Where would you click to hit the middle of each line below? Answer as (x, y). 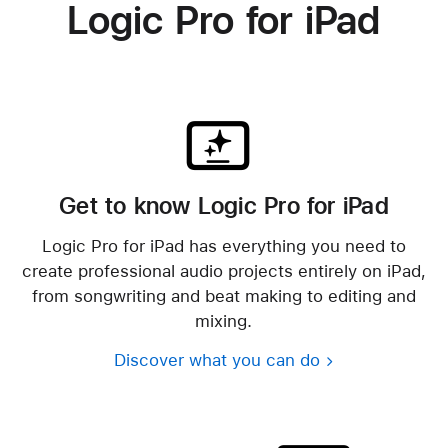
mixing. (224, 320)
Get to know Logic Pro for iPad (224, 205)
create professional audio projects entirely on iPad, (223, 270)
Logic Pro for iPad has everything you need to (223, 245)
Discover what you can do (217, 359)
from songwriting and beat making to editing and (223, 295)
